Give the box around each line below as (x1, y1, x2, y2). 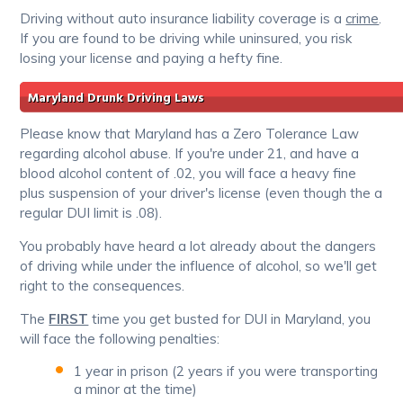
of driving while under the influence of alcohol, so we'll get (20, 256, 378, 274)
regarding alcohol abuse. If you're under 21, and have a (20, 144, 360, 162)
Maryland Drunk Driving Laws (28, 87, 205, 109)
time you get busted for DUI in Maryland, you (88, 309, 372, 327)
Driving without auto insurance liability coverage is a (20, 9, 346, 27)
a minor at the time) (74, 380, 198, 398)
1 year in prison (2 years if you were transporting (74, 362, 379, 380)
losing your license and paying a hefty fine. (20, 49, 283, 67)
